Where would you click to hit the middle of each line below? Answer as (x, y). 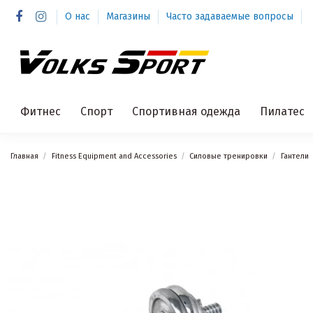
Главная (24, 156)
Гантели (294, 156)
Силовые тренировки (229, 156)
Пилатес (282, 111)
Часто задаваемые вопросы (230, 16)
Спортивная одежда (186, 111)
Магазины (129, 16)
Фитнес (41, 111)
